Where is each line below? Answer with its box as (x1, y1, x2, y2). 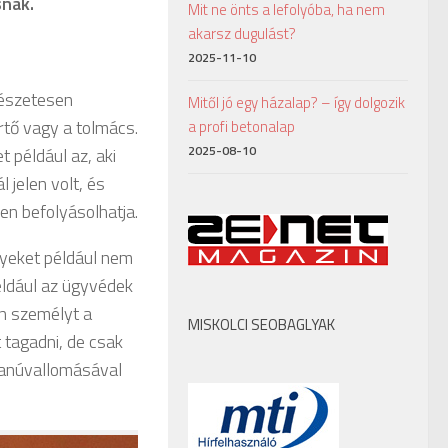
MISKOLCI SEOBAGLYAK (188, 313, 335, 336)
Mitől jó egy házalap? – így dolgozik (188, 91, 405, 114)
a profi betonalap (188, 115, 295, 138)
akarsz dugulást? (188, 22, 296, 45)
